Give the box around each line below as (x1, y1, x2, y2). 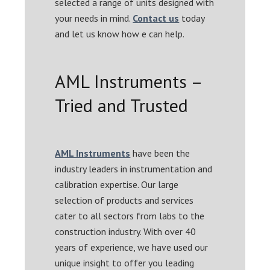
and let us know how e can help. (55, 27, 185, 40)
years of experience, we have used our (55, 240, 209, 253)
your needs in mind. (55, 11, 133, 24)
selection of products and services (55, 193, 194, 206)
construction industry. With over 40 (55, 225, 196, 237)
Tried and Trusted (55, 93, 189, 117)
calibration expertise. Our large (55, 178, 179, 190)
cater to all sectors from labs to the (55, 209, 205, 222)
